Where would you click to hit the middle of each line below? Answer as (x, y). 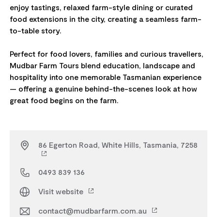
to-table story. (36, 30)
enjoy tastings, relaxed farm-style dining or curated (101, 7)
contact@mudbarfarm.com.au (93, 210)
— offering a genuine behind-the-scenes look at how (103, 88)
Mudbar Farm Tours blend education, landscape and (102, 65)
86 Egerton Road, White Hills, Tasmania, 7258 (118, 144)
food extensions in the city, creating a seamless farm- (106, 18)
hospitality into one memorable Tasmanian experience (106, 77)
